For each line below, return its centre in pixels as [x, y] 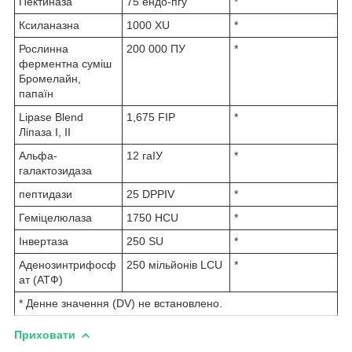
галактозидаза [55, 170]
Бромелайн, [50, 78]
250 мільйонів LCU [174, 264]
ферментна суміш [65, 63]
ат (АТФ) [41, 279]
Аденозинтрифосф [68, 264]
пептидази [46, 194]
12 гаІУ [145, 155]
